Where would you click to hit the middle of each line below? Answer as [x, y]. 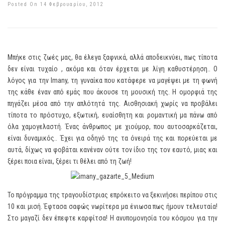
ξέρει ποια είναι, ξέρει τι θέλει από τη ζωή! [70, 161]
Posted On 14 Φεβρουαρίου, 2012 [56, 4]
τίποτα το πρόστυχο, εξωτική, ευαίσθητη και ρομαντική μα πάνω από [113, 115]
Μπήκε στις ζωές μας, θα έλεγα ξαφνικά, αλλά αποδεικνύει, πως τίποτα [113, 57]
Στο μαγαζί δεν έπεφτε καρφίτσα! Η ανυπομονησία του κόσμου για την [113, 218]
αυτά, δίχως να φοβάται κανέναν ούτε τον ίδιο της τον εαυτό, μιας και [113, 150]
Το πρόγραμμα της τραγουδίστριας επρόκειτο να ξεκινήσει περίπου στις [113, 195]
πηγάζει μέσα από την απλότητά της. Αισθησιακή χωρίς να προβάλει [113, 103]
